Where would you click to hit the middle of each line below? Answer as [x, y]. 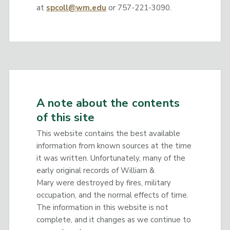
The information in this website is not [102, 207]
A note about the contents [108, 103]
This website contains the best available [108, 133]
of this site [65, 118]
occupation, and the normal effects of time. [112, 195]
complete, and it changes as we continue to [113, 219]
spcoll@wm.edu [76, 8]
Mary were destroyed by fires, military [103, 183]
